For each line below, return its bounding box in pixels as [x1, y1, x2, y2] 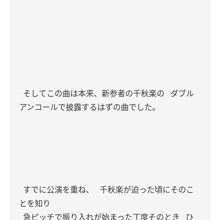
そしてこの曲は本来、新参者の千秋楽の [21, 88, 165, 99]
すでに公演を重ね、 [21, 184, 94, 195]
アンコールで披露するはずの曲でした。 [19, 102, 160, 112]
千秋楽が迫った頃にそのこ [98, 184, 194, 195]
